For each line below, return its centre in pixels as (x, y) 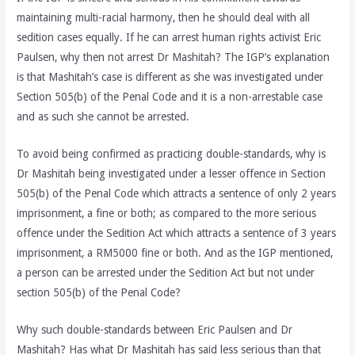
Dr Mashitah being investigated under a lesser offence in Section (172, 174)
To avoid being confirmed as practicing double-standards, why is (172, 154)
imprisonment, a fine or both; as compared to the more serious (167, 214)
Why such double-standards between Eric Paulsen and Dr (155, 330)
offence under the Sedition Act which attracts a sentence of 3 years (177, 233)
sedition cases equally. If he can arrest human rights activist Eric (169, 38)
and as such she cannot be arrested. (103, 117)
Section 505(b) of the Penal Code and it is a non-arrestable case (170, 97)
